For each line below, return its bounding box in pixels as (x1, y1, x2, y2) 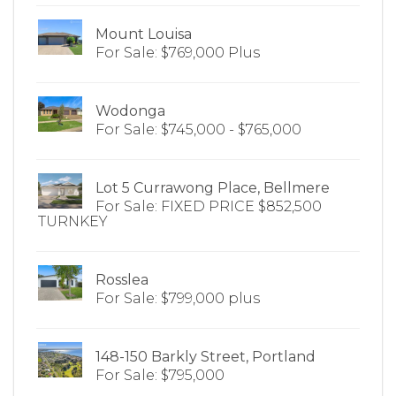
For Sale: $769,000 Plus (95, 44, 260, 61)
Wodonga (95, 103, 165, 119)
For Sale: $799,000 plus (95, 290, 260, 307)
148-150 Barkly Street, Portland (95, 348, 316, 365)
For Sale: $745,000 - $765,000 (95, 121, 301, 138)
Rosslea (95, 271, 148, 288)
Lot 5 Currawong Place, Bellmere (95, 179, 330, 196)
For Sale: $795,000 (95, 367, 225, 384)
